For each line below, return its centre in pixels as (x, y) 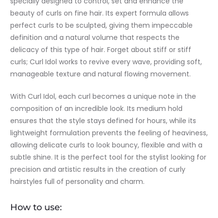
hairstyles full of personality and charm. (77, 182)
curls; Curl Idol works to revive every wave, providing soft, (106, 62)
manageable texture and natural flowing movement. (100, 74)
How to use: (36, 207)
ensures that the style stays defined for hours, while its (103, 121)
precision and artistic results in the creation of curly (98, 169)
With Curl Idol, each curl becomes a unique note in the (103, 96)
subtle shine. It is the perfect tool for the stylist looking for (108, 157)
